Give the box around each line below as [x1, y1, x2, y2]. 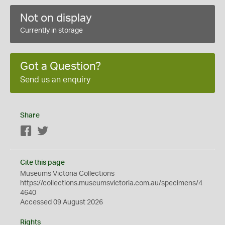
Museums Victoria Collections [20, 170, 115, 177]
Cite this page [20, 159, 65, 166]
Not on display [20, 13, 92, 24]
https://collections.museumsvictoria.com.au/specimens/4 [20, 180, 202, 187]
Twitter [49, 128, 70, 135]
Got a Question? [20, 61, 101, 72]
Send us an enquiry [20, 76, 90, 84]
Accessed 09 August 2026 [20, 199, 103, 206]
